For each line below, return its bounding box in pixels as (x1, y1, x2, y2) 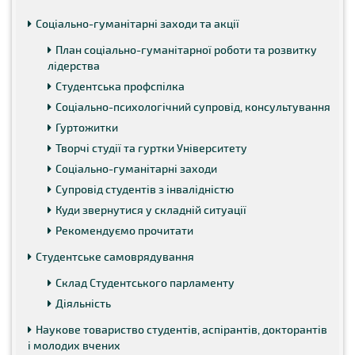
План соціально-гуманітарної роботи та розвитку (55, 42, 317, 56)
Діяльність (55, 296, 111, 310)
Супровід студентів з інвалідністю (55, 181, 234, 196)
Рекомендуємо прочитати (55, 223, 193, 237)
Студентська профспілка (55, 78, 185, 93)
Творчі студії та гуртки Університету (55, 140, 247, 155)
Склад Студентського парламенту (55, 275, 235, 289)
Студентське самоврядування (36, 249, 194, 263)
